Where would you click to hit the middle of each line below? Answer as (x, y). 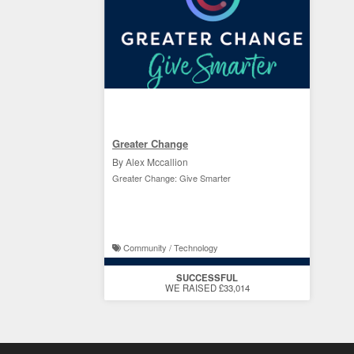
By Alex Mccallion (150, 162)
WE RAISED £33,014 (207, 288)
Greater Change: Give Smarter (171, 178)
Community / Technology (169, 247)
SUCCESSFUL (207, 278)
